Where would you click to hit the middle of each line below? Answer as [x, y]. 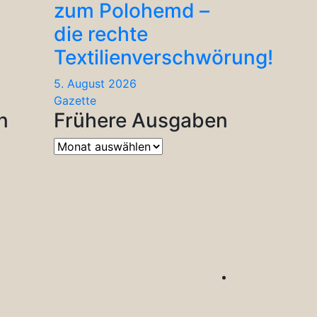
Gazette [75, 100]
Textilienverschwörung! [163, 57]
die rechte [101, 34]
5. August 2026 [95, 83]
